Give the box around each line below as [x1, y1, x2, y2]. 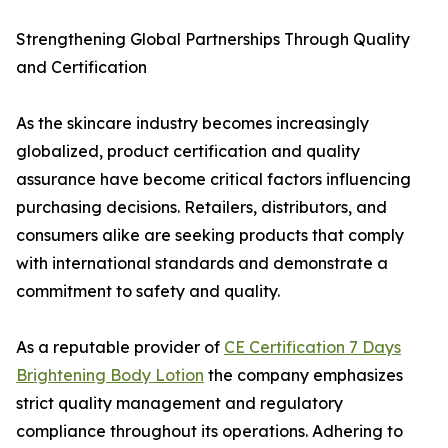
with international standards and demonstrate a [16, 253, 388, 273]
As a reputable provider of [16, 337, 224, 357]
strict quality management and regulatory [16, 393, 343, 413]
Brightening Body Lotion [16, 365, 204, 385]
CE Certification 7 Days [224, 337, 401, 357]
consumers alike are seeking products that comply [16, 225, 404, 245]
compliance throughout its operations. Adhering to [16, 421, 403, 441]
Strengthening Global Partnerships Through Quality [16, 29, 410, 49]
